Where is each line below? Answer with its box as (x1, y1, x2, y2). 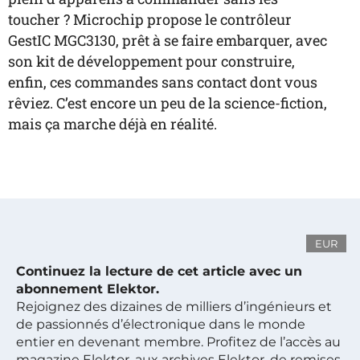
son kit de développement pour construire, (8, 51, 295, 71)
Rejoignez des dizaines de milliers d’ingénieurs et (16, 299, 332, 314)
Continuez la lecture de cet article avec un (16, 264, 302, 279)
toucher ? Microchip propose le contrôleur (8, 10, 292, 29)
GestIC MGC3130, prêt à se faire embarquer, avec (8, 31, 327, 50)
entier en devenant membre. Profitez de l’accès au (16, 334, 341, 350)
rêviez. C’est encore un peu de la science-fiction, (8, 93, 327, 112)
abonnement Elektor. (16, 281, 159, 297)
